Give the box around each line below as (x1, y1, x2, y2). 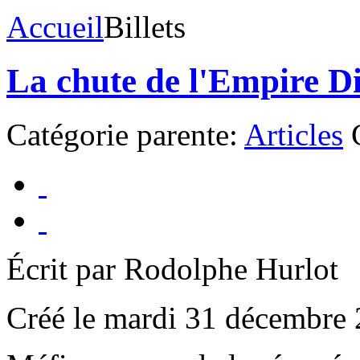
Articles (244, 117, 343, 152)
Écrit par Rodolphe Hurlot (6, 251, 338, 286)
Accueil (6, 10, 104, 44)
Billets (104, 10, 186, 44)
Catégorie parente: (6, 117, 244, 152)
